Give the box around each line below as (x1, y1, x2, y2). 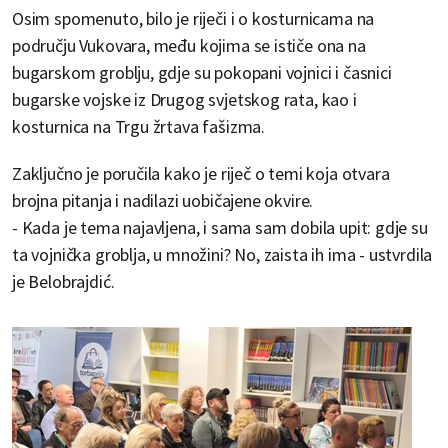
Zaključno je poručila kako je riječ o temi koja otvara (12, 162, 390, 186)
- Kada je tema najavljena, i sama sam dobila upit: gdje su (12, 216, 428, 240)
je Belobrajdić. (12, 270, 115, 294)
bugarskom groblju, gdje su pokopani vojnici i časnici (12, 61, 392, 85)
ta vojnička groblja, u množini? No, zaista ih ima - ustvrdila (12, 243, 433, 267)
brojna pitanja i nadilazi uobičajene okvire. (12, 189, 314, 213)
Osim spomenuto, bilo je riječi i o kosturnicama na (12, 7, 375, 31)
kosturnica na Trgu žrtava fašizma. (12, 115, 266, 139)
